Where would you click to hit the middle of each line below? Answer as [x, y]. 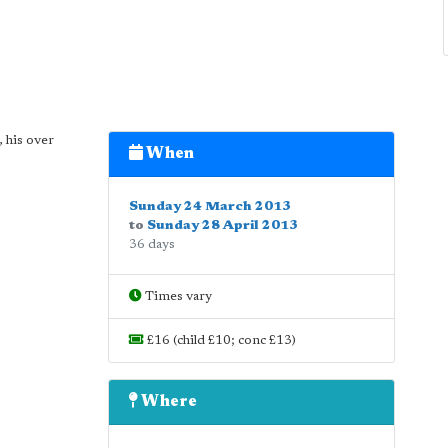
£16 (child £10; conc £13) [219, 340]
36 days [151, 244]
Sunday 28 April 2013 [222, 225]
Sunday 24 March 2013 [209, 206]
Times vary [176, 296]
